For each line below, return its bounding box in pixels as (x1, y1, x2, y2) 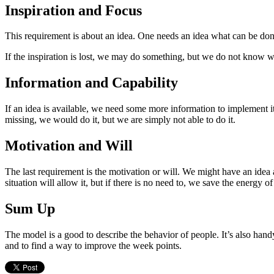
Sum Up (5, 200, 55, 217)
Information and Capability (5, 75, 178, 91)
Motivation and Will (5, 138, 133, 154)
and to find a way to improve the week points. (5, 240, 182, 251)
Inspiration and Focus (5, 2, 142, 18)
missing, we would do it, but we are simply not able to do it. (5, 114, 235, 125)
